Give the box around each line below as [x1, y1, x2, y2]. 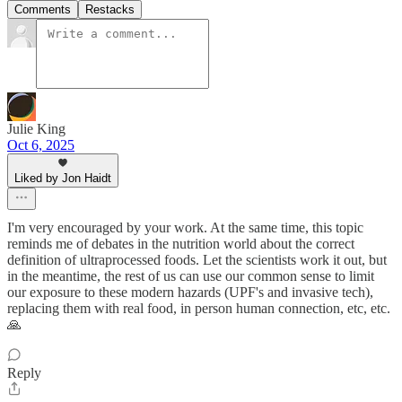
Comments [14, 2, 71, 16]
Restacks [85, 2, 135, 16]
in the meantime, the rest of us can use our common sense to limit [7, 267, 374, 284]
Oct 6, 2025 [7, 136, 74, 153]
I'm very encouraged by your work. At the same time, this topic [7, 219, 363, 235]
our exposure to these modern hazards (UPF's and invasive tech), [7, 284, 373, 300]
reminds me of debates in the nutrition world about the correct [7, 235, 354, 251]
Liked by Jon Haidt [14, 170, 111, 185]
